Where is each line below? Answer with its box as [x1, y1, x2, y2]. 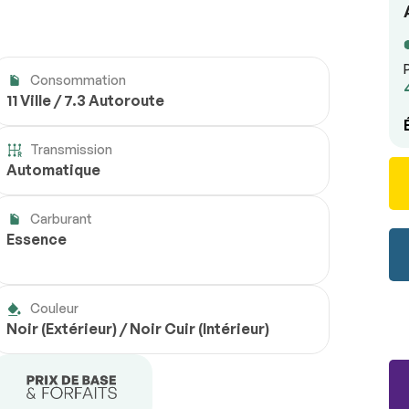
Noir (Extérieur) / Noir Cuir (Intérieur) [6, 320, 270, 339]
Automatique [6, 161, 101, 180]
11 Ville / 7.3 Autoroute [6, 91, 165, 110]
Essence [6, 230, 68, 249]
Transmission [30, 142, 113, 158]
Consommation [30, 72, 127, 89]
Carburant [30, 211, 93, 227]
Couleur [30, 300, 79, 317]
